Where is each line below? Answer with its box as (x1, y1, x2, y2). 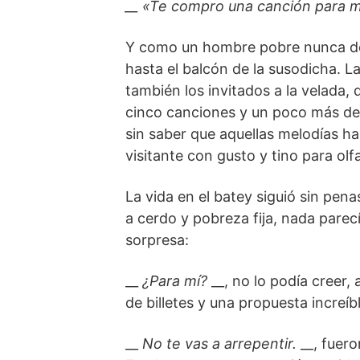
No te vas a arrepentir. (142, 335, 297, 353)
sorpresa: (125, 231, 189, 249)
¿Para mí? (142, 272, 211, 290)
